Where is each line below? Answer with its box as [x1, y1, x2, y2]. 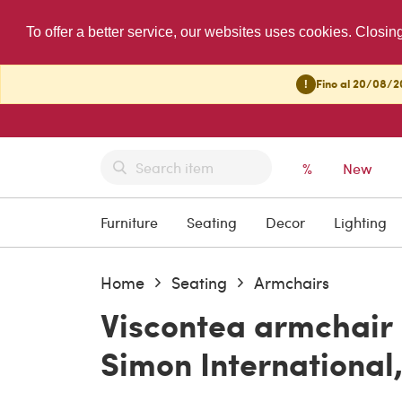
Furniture [100, 212, 158, 232]
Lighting [334, 212, 387, 232]
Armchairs [254, 270, 329, 293]
